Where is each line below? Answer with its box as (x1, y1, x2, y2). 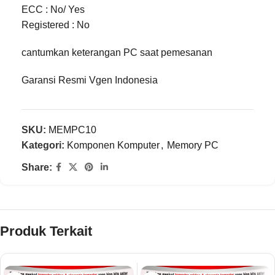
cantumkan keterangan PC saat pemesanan (21, 47, 212, 58)
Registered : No (21, 20, 90, 30)
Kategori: (21, 140, 64, 150)
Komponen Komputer (67, 140, 160, 150)
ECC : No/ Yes (21, 4, 85, 15)
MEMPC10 (48, 125, 96, 135)
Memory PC (167, 140, 219, 150)
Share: (21, 162, 52, 172)
